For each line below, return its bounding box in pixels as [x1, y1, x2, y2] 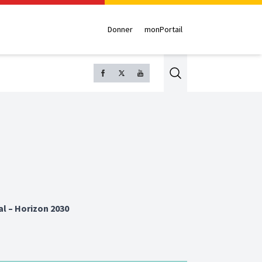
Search [175, 66, 202, 78]
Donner [108, 24, 133, 35]
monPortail [144, 24, 182, 35]
